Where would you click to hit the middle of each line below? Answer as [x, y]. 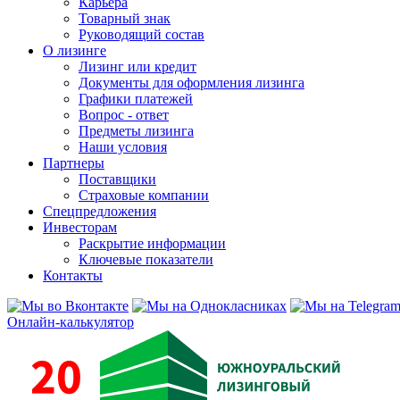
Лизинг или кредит [137, 67]
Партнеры [74, 163]
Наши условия [123, 147]
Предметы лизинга [136, 131]
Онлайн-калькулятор [71, 322]
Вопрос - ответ [124, 115]
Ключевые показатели [146, 259]
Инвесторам [80, 227]
